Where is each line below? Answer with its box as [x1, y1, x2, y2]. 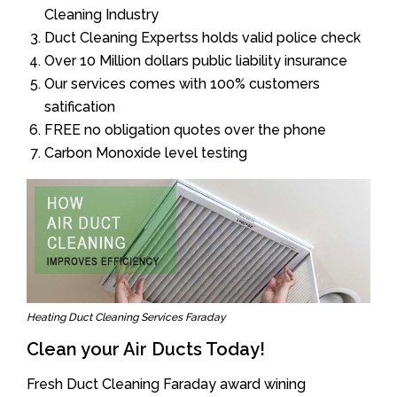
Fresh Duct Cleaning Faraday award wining [27, 376, 306, 393]
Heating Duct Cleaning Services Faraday [27, 311, 226, 323]
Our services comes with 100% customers [44, 74, 320, 92]
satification [44, 97, 115, 115]
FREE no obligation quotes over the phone [44, 121, 326, 138]
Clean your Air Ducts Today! [27, 339, 265, 360]
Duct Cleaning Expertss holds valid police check [44, 28, 361, 46]
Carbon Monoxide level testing [44, 144, 247, 161]
